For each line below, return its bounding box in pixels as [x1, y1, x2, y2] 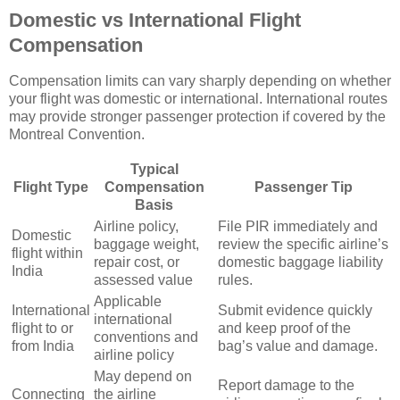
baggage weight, [94, 237, 199, 252]
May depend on [94, 369, 192, 384]
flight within [12, 246, 83, 261]
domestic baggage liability [218, 254, 383, 270]
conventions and [94, 329, 198, 345]
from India [12, 338, 74, 354]
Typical [129, 162, 179, 177]
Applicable [94, 294, 162, 309]
